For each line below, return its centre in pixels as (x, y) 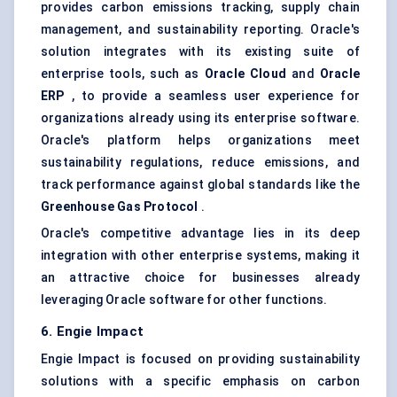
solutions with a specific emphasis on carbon (200, 381)
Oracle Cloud (245, 74)
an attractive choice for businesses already (200, 278)
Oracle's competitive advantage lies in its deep (200, 234)
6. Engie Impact (92, 332)
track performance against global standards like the (200, 185)
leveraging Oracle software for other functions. (184, 300)
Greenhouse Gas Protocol (120, 207)
